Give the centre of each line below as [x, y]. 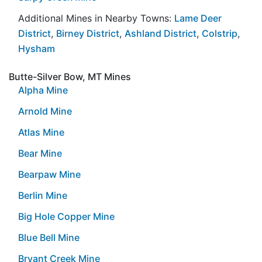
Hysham [37, 48]
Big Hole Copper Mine [66, 216]
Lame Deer [198, 18]
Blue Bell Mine [49, 237]
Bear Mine [40, 153]
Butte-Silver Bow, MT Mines [70, 76]
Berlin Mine [43, 195]
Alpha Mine [43, 90]
